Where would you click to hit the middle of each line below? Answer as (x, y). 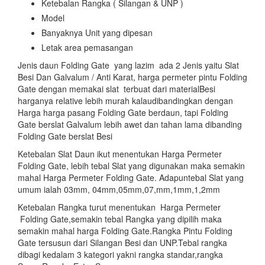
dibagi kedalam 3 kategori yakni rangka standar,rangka (120, 255)
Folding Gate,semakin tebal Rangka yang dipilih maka (120, 219)
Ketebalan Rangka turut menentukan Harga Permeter (119, 207)
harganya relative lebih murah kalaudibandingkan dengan (127, 101)
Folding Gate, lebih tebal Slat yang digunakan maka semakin (131, 166)
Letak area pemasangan (87, 48)
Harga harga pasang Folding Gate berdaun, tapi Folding (123, 113)
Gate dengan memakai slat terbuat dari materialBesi (117, 89)
